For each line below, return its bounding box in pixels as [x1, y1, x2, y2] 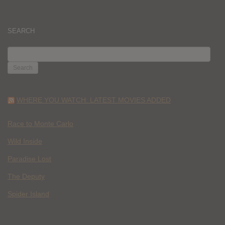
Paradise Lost [8, 155, 51, 163]
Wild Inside [8, 137, 42, 145]
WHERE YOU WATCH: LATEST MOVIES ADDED [17, 95, 171, 104]
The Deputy [8, 172, 45, 180]
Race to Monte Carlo [8, 120, 73, 128]
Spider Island [8, 190, 49, 198]
